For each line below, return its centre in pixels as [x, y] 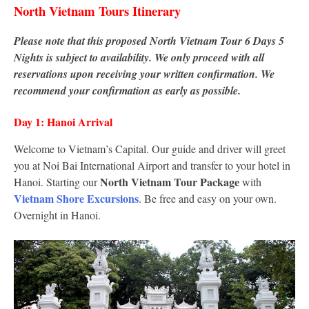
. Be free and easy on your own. [208, 199]
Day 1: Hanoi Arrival [65, 122]
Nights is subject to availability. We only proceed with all [139, 58]
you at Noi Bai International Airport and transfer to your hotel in [152, 166]
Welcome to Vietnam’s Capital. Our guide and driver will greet [150, 149]
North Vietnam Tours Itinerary [97, 11]
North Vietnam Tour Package [170, 182]
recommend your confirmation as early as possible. [127, 91]
